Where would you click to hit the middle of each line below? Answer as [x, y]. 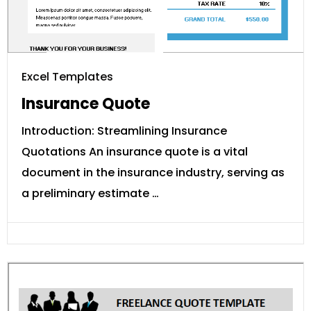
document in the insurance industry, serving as [153, 172]
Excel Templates [67, 76]
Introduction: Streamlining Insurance [124, 131]
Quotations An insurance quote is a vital [135, 151]
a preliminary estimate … [90, 193]
